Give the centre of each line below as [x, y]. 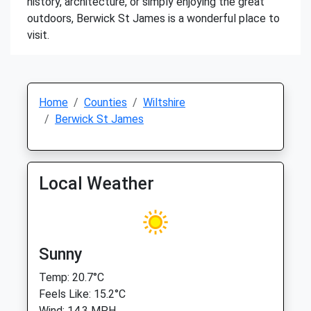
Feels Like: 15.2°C [82, 294]
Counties [106, 102]
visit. [38, 35]
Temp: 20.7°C [72, 277]
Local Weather [96, 184]
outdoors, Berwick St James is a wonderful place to [153, 18]
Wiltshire [164, 102]
